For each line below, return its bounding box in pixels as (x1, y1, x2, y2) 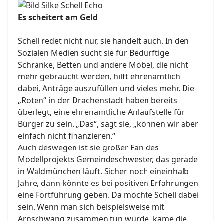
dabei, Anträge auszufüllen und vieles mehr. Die (18, 83, 194, 94)
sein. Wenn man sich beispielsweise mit (18, 201, 164, 213)
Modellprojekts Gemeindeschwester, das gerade (18, 154, 198, 165)
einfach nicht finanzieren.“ (18, 130, 115, 142)
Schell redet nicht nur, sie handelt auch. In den (18, 36, 189, 47)
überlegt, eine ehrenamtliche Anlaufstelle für (18, 107, 185, 118)
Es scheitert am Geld (18, 12, 98, 23)
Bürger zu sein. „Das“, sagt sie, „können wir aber (18, 118, 198, 130)
